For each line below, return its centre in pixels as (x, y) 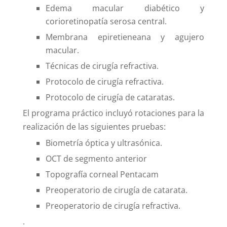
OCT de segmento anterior (96, 158)
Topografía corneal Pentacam (102, 174)
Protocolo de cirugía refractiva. (104, 81)
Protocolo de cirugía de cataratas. (110, 97)
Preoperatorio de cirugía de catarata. (116, 190)
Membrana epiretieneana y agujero (125, 37)
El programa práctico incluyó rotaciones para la (113, 113)
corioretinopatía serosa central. (106, 21)
